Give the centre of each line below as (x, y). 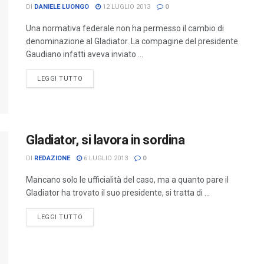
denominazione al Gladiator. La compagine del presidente (132, 41)
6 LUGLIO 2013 (105, 159)
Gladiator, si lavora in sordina (105, 140)
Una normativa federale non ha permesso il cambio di (125, 28)
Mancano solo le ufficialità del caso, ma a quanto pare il (127, 180)
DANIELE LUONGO (62, 6)
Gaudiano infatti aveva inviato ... (85, 54)
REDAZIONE (52, 159)
